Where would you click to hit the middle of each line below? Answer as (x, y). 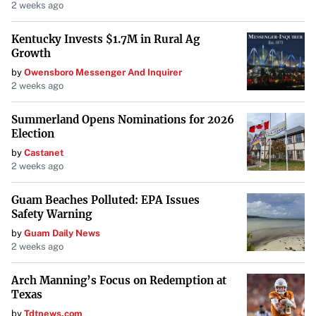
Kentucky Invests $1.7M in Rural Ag (105, 39)
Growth (31, 53)
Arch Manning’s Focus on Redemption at (119, 280)
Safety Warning (51, 214)
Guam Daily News (62, 233)
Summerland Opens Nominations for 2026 (123, 120)
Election (33, 134)
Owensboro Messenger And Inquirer (103, 72)
